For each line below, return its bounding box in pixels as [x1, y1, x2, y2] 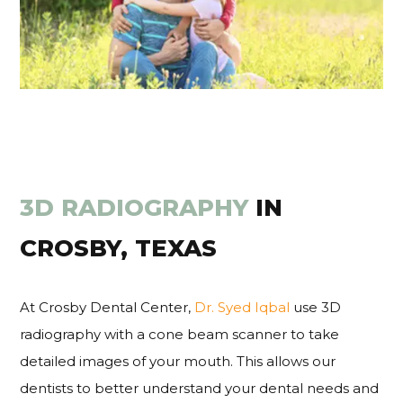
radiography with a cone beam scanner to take [20, 326, 340, 344]
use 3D [290, 299, 342, 317]
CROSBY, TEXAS [20, 234, 218, 264]
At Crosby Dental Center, [20, 299, 195, 317]
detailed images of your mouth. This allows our [20, 353, 336, 371]
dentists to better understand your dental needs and [20, 380, 380, 398]
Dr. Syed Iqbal [194, 299, 291, 317]
